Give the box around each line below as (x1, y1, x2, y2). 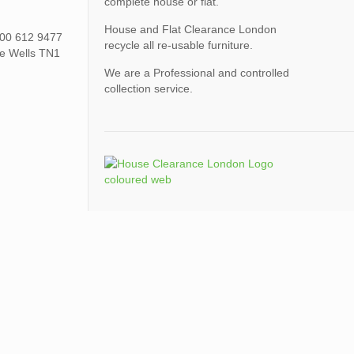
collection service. (104, 82, 193, 95)
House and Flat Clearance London (104, 23, 277, 36)
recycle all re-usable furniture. (104, 39, 253, 51)
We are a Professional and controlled (104, 66, 289, 79)
